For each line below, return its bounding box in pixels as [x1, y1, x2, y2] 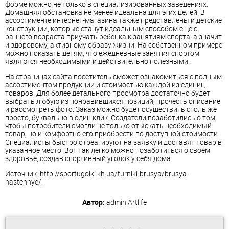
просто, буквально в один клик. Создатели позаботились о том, [5, 112, 217, 122]
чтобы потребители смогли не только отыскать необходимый [5, 120, 212, 130]
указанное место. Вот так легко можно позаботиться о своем [5, 145, 210, 155]
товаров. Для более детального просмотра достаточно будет [5, 87, 210, 98]
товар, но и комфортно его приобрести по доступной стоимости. [5, 128, 219, 139]
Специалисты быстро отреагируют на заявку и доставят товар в [5, 136, 222, 147]
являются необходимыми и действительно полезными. [5, 56, 190, 66]
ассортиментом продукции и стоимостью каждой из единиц [5, 79, 205, 89]
